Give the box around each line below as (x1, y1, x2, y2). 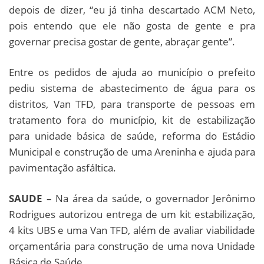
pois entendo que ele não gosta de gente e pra (9, 18, 255, 32)
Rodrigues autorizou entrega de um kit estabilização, (9, 207, 255, 221)
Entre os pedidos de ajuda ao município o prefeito (9, 65, 255, 79)
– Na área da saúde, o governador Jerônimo (42, 191, 255, 205)
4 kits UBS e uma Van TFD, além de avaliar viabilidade (9, 223, 255, 237)
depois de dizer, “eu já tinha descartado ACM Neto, (9, 2, 255, 16)
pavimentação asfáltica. (9, 160, 116, 174)
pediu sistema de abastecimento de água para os (9, 81, 255, 95)
